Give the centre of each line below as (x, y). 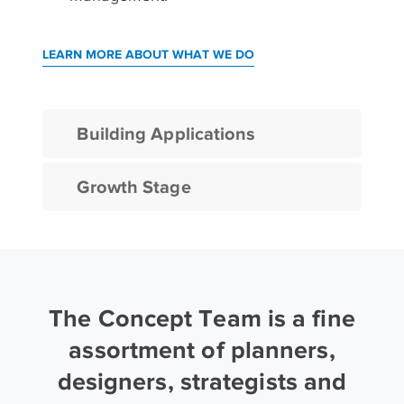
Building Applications (166, 133)
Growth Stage (134, 187)
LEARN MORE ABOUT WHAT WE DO (149, 54)
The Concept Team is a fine (202, 318)
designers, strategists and (202, 381)
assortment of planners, (202, 349)
